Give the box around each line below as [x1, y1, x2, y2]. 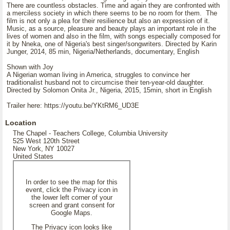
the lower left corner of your [31, 194, 112, 201]
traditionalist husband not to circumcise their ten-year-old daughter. [7, 79, 204, 86]
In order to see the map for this [26, 178, 118, 186]
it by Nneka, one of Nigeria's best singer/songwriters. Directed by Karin [7, 40, 217, 48]
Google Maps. [51, 209, 92, 217]
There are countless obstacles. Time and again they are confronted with [7, 2, 220, 9]
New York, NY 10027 [13, 145, 74, 152]
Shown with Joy [7, 63, 53, 71]
